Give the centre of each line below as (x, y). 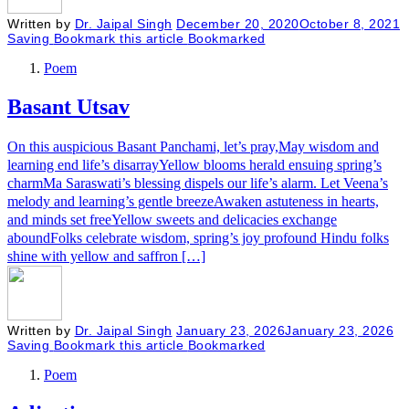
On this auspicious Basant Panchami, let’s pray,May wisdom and (193, 146)
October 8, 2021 (349, 23)
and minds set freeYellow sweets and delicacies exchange (172, 219)
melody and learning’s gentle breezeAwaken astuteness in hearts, (193, 201)
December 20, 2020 (238, 23)
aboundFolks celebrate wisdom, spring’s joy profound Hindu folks (198, 237)
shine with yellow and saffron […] (106, 256)
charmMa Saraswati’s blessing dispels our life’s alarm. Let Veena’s (198, 183)
